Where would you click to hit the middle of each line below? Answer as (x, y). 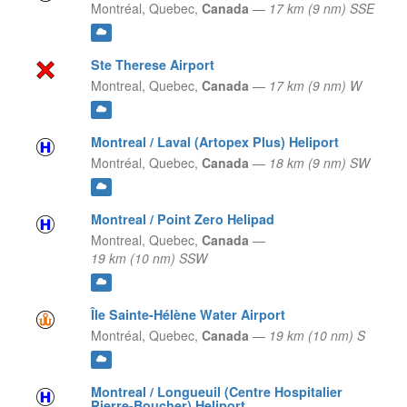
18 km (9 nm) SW (319, 163)
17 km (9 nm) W (315, 86)
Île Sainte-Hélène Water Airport (188, 315)
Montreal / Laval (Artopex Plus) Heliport (214, 142)
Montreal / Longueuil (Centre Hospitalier (216, 392)
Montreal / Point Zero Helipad (182, 219)
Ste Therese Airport (152, 65)
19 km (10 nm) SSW (149, 258)
